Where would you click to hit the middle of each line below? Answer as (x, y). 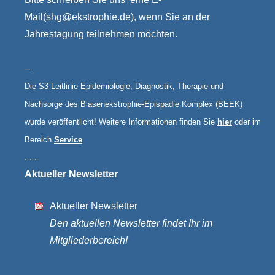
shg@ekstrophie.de (88, 17)
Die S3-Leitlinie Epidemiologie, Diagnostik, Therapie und (124, 86)
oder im (248, 122)
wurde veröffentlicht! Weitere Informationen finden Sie (121, 122)
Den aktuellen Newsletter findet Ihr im (131, 223)
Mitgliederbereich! (89, 240)
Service (68, 140)
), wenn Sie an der (170, 17)
